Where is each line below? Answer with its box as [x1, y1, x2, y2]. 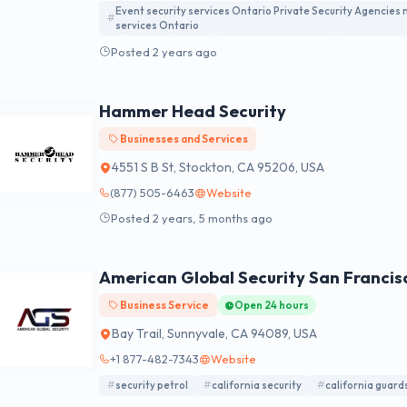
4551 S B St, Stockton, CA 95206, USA [112, 159, 324, 176]
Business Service [117, 298, 209, 313]
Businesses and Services [117, 132, 248, 146]
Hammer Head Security [99, 101, 286, 123]
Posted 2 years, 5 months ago [111, 210, 273, 225]
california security [212, 379, 302, 392]
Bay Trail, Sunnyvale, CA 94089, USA [112, 325, 317, 342]
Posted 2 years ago [111, 44, 217, 59]
